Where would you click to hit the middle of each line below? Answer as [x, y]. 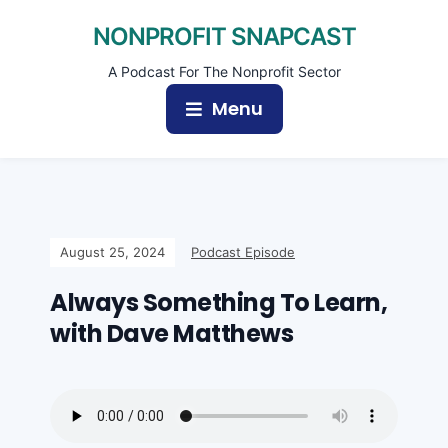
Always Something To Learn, [218, 302]
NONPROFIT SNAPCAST [224, 36]
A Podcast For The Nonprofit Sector [224, 71]
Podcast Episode [243, 252]
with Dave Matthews [171, 333]
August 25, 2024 [112, 252]
